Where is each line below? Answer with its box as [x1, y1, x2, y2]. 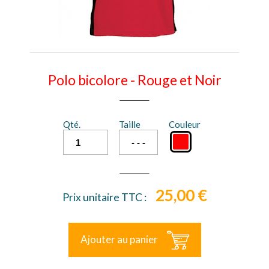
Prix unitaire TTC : [62, 191, 147, 204]
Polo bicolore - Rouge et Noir [47, 71, 222, 88]
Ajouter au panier [80, 233, 158, 246]
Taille [118, 119, 141, 130]
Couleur [168, 119, 201, 130]
